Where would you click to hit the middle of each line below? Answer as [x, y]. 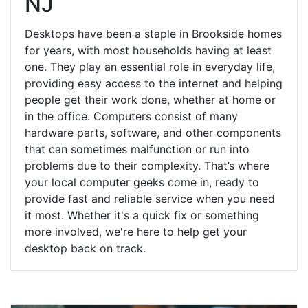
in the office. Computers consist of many [131, 116]
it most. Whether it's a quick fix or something [142, 215]
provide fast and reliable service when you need [150, 198]
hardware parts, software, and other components [153, 132]
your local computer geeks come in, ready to [142, 182]
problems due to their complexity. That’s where [147, 165]
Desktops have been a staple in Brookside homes [153, 33]
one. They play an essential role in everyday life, [150, 66]
